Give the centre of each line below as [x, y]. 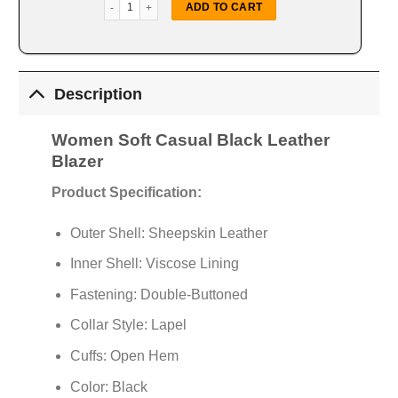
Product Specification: [126, 192]
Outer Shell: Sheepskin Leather [168, 233]
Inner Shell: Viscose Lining [154, 264]
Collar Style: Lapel [128, 325]
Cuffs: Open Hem [124, 356]
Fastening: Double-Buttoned [159, 294]
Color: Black [108, 386]
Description [99, 94]
